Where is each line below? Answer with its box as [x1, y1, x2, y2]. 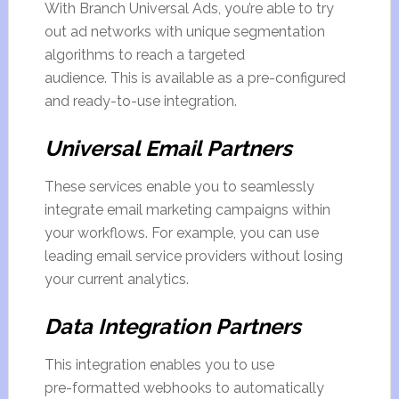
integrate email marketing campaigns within [44, 201, 330, 218]
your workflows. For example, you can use [44, 224, 319, 241]
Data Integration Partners [44, 313, 301, 339]
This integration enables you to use [44, 356, 274, 373]
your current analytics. [44, 271, 189, 288]
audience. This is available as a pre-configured [44, 69, 346, 86]
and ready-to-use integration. [44, 93, 237, 110]
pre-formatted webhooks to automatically [44, 379, 324, 396]
